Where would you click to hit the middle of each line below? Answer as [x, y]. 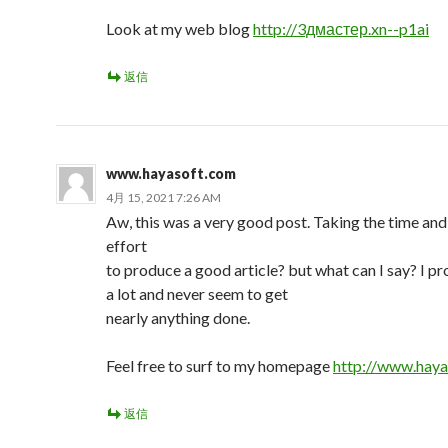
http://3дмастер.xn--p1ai [341, 28]
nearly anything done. [178, 317]
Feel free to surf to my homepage [219, 365]
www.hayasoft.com [171, 173]
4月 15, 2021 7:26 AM [163, 197]
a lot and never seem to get [197, 293]
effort [126, 245]
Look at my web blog [179, 28]
